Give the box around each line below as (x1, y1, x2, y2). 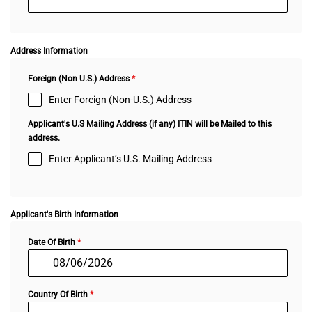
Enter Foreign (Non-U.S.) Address (49, 93, 192, 105)
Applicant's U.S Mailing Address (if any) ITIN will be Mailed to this (28, 118, 272, 129)
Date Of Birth (28, 237, 77, 247)
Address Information (10, 45, 88, 56)
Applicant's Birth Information (10, 209, 118, 219)
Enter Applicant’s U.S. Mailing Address (49, 153, 212, 164)
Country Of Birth (28, 289, 90, 299)
